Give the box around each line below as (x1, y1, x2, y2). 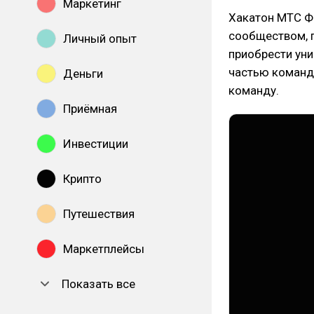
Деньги (63, 67, 103, 81)
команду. (228, 83, 279, 97)
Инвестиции (63, 137, 128, 151)
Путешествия (63, 207, 135, 221)
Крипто (63, 172, 102, 186)
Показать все (62, 277, 135, 291)
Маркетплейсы (63, 242, 144, 256)
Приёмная (63, 102, 117, 116)
